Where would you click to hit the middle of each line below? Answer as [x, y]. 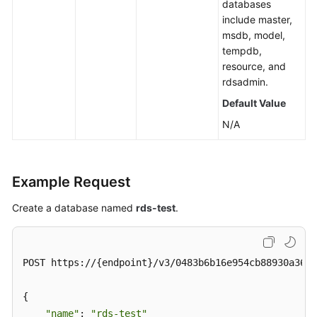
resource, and [254, 66]
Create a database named [74, 208]
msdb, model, [254, 35]
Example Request [71, 182]
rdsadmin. [245, 82]
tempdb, [242, 51]
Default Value [254, 103]
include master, [257, 19]
